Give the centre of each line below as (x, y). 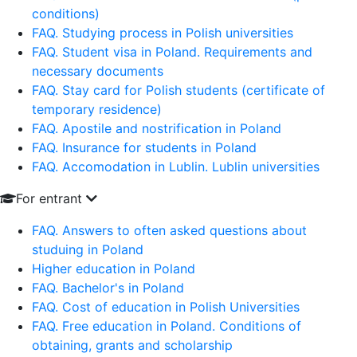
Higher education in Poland (114, 269)
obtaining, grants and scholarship (132, 345)
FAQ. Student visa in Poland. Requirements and (172, 52)
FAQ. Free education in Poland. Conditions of (167, 326)
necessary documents (98, 71)
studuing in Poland (88, 249)
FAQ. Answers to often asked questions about (169, 230)
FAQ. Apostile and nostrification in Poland (157, 128)
